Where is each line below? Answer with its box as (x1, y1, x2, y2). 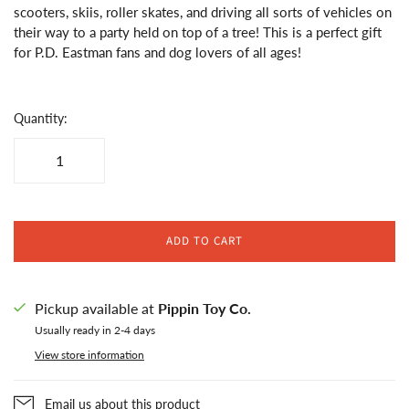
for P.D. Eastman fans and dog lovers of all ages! (14, 43, 301, 60)
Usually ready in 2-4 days (35, 322, 155, 337)
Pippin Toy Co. (158, 299, 251, 317)
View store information (35, 347, 144, 362)
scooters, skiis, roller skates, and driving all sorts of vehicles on (14, 3, 392, 20)
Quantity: (14, 110, 68, 126)
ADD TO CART (165, 232, 244, 249)
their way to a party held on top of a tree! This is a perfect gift (14, 23, 382, 40)
